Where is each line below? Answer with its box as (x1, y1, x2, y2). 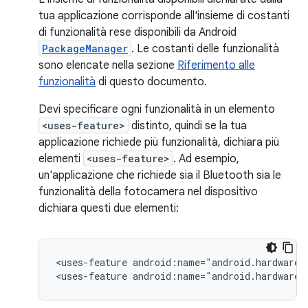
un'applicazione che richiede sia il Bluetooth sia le (38, 168, 281, 182)
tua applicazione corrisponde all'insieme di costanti (38, 9, 289, 23)
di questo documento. (96, 75, 207, 89)
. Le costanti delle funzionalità (131, 42, 279, 56)
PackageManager (42, 42, 128, 55)
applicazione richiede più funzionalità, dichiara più (38, 135, 279, 149)
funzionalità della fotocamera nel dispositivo (38, 185, 258, 199)
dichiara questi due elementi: (38, 201, 179, 215)
